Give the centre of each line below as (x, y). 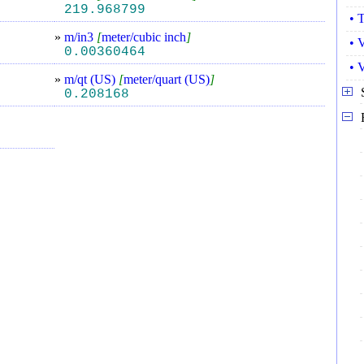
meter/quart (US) (167, 79)
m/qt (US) (92, 79)
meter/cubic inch (144, 37)
